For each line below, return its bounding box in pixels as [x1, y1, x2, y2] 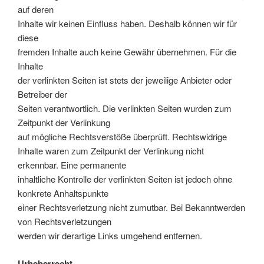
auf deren [18, 3, 54, 15]
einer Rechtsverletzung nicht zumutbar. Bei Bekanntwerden [18, 201, 245, 213]
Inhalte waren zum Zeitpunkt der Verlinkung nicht [18, 144, 204, 157]
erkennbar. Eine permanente [18, 159, 126, 171]
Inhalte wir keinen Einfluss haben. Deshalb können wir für [18, 17, 237, 29]
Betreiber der [18, 88, 67, 100]
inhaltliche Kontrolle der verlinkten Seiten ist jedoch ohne [18, 173, 232, 185]
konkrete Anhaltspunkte [18, 187, 108, 199]
